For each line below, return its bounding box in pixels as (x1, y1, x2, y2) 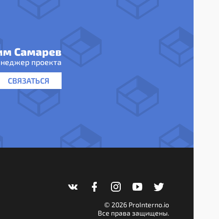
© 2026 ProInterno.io (104, 200, 169, 209)
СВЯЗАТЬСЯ (8, 76, 49, 85)
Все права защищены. (98, 209, 169, 217)
